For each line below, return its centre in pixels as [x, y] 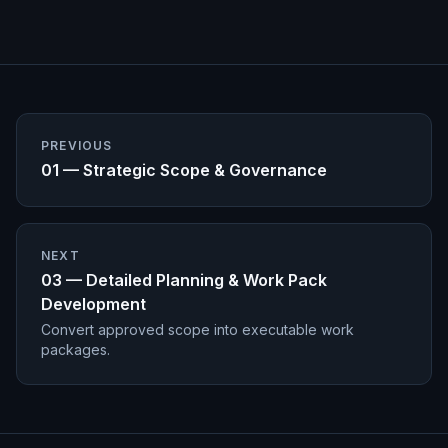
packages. [75, 350]
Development [93, 304]
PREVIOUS [77, 146]
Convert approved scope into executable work [197, 330]
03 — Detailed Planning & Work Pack [184, 280]
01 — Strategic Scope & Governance [184, 170]
